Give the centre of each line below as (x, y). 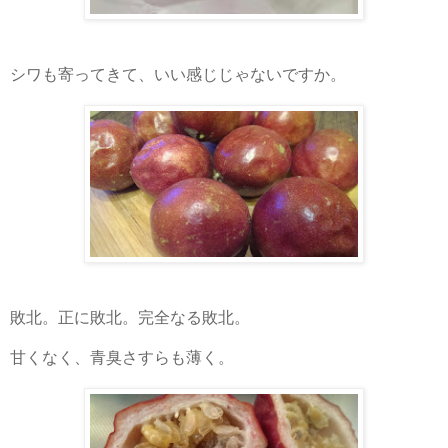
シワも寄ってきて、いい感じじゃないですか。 (178, 74)
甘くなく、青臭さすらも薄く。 (122, 357)
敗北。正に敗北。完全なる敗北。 (130, 317)
